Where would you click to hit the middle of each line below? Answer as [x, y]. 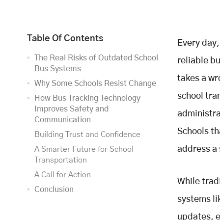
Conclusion [54, 190]
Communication [63, 120]
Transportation [61, 160]
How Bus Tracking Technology [87, 98]
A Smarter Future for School [84, 150]
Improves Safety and [71, 109]
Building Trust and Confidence [87, 135]
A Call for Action [63, 175]
